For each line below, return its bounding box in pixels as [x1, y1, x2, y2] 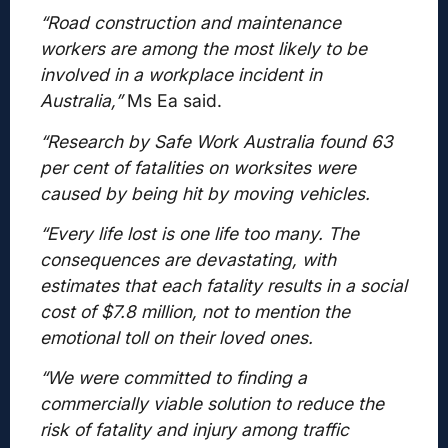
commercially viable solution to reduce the [40, 393, 384, 415]
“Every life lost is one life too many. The [40, 222, 359, 244]
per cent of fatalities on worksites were [40, 156, 356, 178]
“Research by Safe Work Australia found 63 [40, 130, 393, 152]
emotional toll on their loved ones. [40, 326, 313, 348]
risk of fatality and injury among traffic [40, 419, 349, 441]
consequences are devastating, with [40, 248, 336, 270]
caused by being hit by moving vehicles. [40, 182, 370, 204]
